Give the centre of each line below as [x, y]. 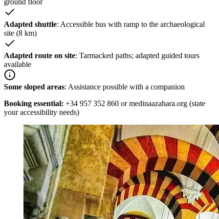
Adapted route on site [40, 56]
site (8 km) [20, 33]
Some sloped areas [34, 87]
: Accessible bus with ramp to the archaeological [131, 24]
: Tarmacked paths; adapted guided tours [137, 56]
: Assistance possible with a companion [125, 87]
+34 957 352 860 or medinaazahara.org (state [134, 104]
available [18, 65]
